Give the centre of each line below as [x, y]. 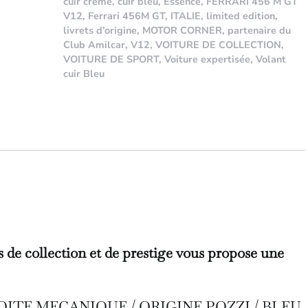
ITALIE [186, 15]
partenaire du [259, 30]
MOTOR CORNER [182, 30]
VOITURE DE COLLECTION [218, 44]
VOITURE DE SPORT [111, 59]
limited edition [241, 15]
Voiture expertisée [207, 59]
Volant [271, 59]
